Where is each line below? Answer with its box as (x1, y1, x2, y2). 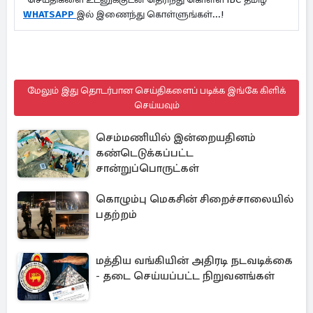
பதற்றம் (96, 208, 137, 221)
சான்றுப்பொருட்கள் (96, 161, 199, 175)
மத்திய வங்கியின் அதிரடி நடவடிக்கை (96, 254, 293, 268)
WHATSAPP (23, 8, 76, 20)
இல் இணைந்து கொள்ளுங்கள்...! (76, 8, 230, 20)
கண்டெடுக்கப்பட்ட (96, 146, 194, 160)
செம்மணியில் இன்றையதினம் (96, 131, 256, 145)
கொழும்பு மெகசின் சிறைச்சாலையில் (96, 192, 293, 206)
